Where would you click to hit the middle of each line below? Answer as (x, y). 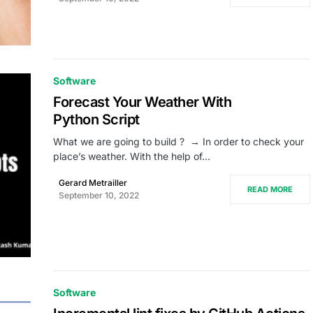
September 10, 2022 (99, 195)
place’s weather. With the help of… (132, 156)
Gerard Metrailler (93, 182)
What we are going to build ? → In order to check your (179, 141)
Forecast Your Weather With (142, 102)
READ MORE (270, 189)
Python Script (96, 119)
